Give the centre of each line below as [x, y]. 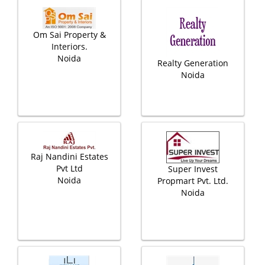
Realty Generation [193, 63]
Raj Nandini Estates [69, 156]
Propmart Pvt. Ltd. [193, 181]
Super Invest [193, 169]
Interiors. [69, 46]
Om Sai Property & [69, 35]
